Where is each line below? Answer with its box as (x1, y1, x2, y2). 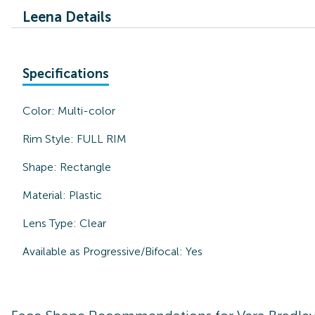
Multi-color (58, 104, 115, 117)
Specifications (22, 66, 109, 82)
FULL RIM (77, 132, 127, 146)
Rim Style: (22, 132, 77, 146)
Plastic (69, 188, 102, 202)
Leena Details (22, 8, 111, 25)
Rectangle (60, 160, 111, 174)
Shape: (22, 160, 60, 174)
